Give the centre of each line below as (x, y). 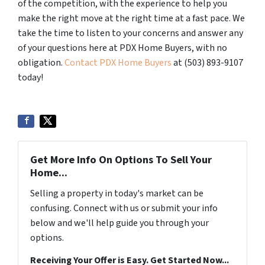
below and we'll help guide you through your (119, 223)
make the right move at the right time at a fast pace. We (131, 18)
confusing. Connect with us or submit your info (124, 208)
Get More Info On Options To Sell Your (121, 160)
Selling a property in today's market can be (117, 193)
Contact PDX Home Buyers (118, 63)
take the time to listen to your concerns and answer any (130, 33)
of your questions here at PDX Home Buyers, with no (122, 48)
